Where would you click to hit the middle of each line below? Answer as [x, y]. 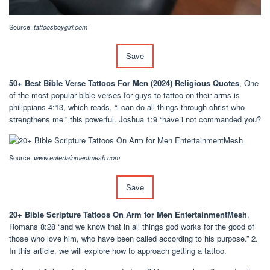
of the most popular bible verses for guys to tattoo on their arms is [124, 95]
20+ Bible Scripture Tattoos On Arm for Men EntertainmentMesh [128, 215]
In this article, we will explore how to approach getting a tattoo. [118, 251]
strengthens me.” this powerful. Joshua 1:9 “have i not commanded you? [135, 119]
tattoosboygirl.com [61, 27]
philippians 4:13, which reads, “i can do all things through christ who [127, 107]
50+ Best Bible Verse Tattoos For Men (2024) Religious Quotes [124, 83]
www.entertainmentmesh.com [77, 158]
